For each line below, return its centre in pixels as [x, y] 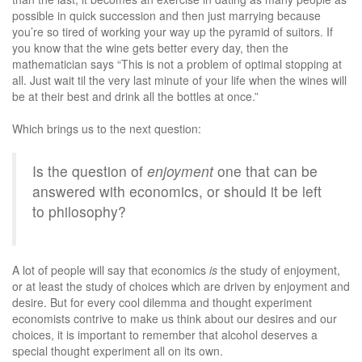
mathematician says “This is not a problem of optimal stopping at [177, 63]
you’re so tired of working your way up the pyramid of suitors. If [173, 31]
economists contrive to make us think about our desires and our [175, 318]
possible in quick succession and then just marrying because [166, 15]
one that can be [265, 170]
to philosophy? [79, 211]
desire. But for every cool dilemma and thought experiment [162, 302]
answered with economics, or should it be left [177, 191]
